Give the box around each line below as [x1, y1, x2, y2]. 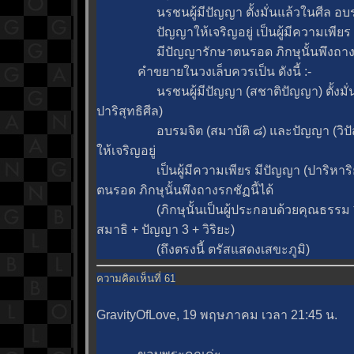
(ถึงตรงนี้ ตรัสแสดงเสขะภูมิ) [96, 243, 310, 257]
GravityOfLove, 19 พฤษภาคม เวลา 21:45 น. [96, 307, 337, 322]
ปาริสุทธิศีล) [96, 104, 163, 119]
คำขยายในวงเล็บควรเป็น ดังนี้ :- [96, 65, 311, 79]
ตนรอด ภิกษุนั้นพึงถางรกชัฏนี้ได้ [96, 183, 273, 198]
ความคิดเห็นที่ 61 [96, 272, 175, 284]
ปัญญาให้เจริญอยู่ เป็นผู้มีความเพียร [96, 25, 351, 40]
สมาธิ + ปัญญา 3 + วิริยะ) [96, 223, 235, 237]
